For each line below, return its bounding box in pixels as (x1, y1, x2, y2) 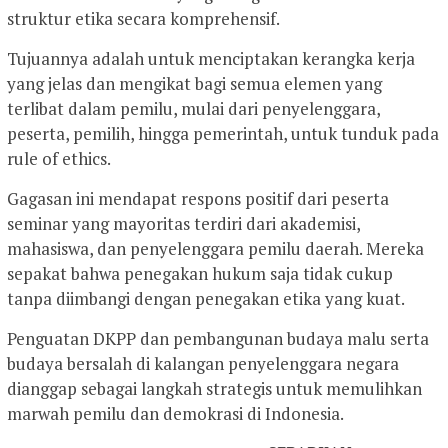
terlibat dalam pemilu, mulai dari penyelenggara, (7, 97, 380, 121)
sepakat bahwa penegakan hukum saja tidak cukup (7, 262, 393, 286)
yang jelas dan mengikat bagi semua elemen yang (7, 72, 382, 96)
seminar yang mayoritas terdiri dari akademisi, (7, 212, 360, 236)
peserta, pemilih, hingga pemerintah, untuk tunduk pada (7, 122, 439, 146)
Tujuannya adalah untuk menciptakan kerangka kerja (7, 47, 415, 71)
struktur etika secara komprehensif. (7, 7, 280, 31)
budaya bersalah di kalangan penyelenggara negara (7, 352, 399, 376)
